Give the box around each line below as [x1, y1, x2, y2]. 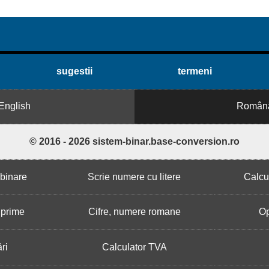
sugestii [56, 65, 92, 76]
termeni [177, 65, 212, 76]
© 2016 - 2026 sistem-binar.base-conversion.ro [29, 136, 240, 147]
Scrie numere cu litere [88, 171, 181, 182]
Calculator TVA [101, 241, 167, 252]
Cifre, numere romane [88, 207, 181, 217]
